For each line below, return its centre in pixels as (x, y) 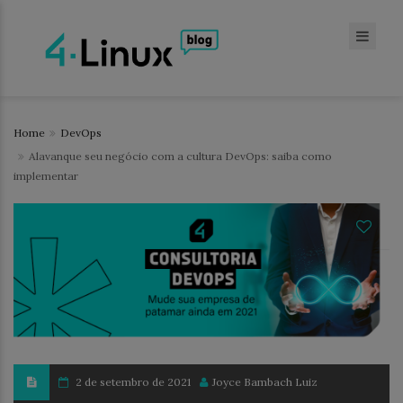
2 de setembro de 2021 (133, 381)
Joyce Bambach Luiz (265, 381)
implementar (46, 176)
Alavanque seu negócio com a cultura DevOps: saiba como (180, 156)
